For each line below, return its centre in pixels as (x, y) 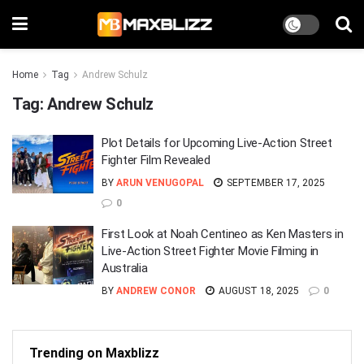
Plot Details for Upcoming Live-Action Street (217, 143)
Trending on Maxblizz (94, 353)
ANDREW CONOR (156, 291)
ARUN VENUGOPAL (160, 183)
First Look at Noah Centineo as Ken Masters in (223, 234)
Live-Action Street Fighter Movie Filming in (210, 251)
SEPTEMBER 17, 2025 (275, 183)
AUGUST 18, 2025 (258, 291)
